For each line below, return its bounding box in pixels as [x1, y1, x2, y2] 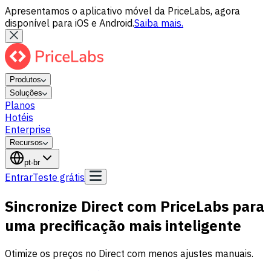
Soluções [10, 88, 42, 97]
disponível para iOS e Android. [5, 17, 134, 29]
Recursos [10, 138, 43, 147]
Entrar [5, 171, 33, 183]
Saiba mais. [134, 17, 183, 29]
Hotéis [5, 111, 33, 123]
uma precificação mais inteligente [5, 215, 241, 235]
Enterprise [5, 123, 51, 135]
